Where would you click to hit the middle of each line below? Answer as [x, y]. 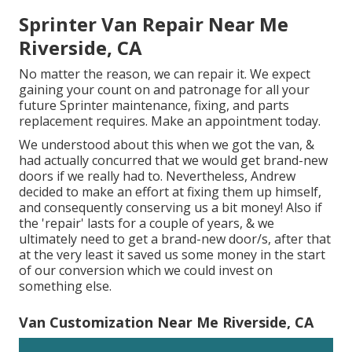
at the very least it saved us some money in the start [172, 254]
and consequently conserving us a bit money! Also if [170, 207]
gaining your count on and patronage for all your [164, 89]
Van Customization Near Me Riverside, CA [166, 322]
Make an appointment [216, 121]
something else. [65, 286]
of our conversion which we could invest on [146, 270]
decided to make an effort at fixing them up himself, [170, 191]
